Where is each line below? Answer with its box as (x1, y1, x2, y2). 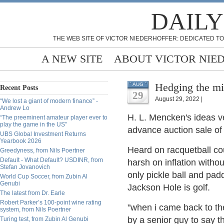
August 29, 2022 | (155, 95, 202, 102)
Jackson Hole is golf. (127, 182, 210, 192)
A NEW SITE (41, 52, 102, 65)
